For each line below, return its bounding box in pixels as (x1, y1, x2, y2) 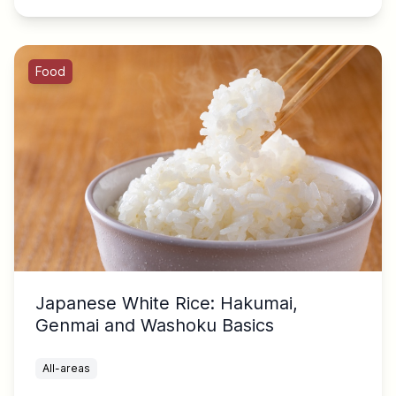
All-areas (42, 362, 90, 376)
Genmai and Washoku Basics (35, 315, 274, 337)
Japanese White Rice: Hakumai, (35, 293, 298, 315)
